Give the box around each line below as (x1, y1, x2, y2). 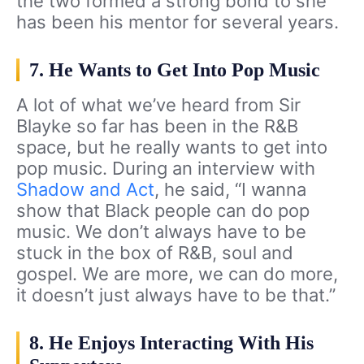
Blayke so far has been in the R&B (16, 115, 298, 137)
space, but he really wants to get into (16, 136, 327, 158)
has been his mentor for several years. (16, 11, 339, 33)
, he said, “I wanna (154, 179, 306, 201)
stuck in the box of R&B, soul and (16, 242, 293, 264)
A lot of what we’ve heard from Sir (16, 94, 301, 116)
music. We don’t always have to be (16, 221, 306, 243)
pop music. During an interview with (16, 158, 315, 180)
